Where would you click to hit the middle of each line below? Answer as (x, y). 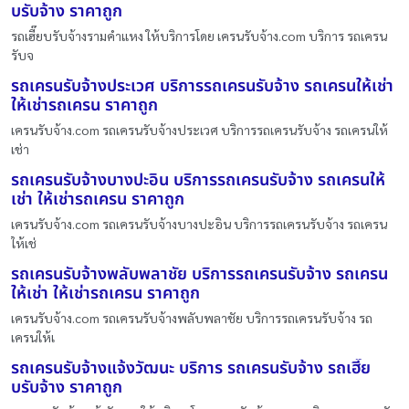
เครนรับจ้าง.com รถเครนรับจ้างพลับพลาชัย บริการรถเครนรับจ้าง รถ (192, 317)
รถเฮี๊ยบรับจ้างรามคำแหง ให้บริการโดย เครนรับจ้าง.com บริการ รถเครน (199, 35)
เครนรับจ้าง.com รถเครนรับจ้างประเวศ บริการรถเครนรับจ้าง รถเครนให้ (199, 129)
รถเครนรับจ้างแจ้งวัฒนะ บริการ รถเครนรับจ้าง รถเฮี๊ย (191, 368)
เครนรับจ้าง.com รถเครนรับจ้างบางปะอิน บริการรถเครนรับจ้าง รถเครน (199, 223)
